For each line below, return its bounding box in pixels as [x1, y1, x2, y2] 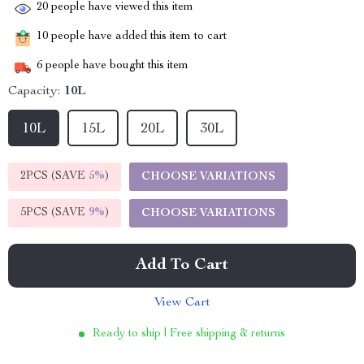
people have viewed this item [48, 2, 193, 14]
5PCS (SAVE [20, 207, 89, 219]
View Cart [154, 297, 210, 310]
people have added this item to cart [48, 31, 227, 43]
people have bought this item [42, 60, 188, 72]
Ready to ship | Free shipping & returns [93, 328, 285, 340]
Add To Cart [136, 258, 228, 274]
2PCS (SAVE [20, 171, 89, 182]
